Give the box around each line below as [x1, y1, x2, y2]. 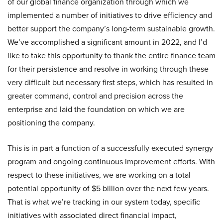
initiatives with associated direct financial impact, [7, 210, 177, 221]
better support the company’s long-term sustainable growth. [7, 23, 215, 34]
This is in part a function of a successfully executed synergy [7, 142, 213, 154]
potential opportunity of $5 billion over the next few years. [7, 183, 209, 194]
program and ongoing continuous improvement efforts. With [7, 156, 215, 167]
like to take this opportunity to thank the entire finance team [7, 50, 216, 61]
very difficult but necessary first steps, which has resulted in [7, 77, 213, 88]
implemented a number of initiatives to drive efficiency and [7, 9, 212, 21]
